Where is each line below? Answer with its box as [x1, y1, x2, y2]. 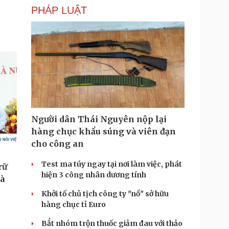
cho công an [31, 139, 84, 149]
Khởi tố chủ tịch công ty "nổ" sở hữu [41, 189, 169, 198]
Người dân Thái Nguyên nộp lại [31, 114, 167, 124]
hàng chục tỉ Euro [41, 200, 106, 209]
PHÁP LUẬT [31, 5, 87, 16]
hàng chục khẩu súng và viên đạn [31, 126, 176, 136]
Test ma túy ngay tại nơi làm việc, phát [41, 159, 182, 169]
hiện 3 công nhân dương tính [41, 170, 146, 179]
